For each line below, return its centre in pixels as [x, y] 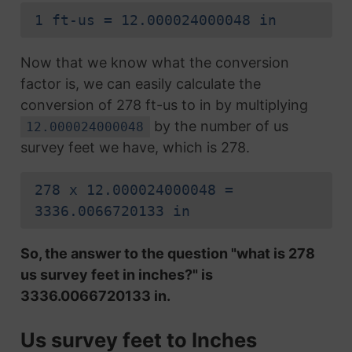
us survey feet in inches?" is [116, 275]
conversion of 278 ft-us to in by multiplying [164, 105]
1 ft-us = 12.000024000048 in [155, 20]
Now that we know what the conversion [154, 63]
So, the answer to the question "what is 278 [167, 254]
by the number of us [220, 126]
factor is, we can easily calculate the [140, 84]
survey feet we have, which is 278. [135, 148]
